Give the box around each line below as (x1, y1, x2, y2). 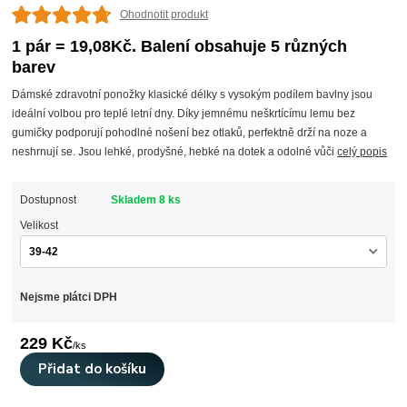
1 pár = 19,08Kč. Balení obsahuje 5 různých (12, 36, 348, 55)
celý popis (337, 145, 388, 159)
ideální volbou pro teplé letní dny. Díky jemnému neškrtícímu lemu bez (12, 107, 356, 121)
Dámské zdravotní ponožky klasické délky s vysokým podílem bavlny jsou (12, 88, 373, 102)
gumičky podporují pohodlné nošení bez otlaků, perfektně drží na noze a (12, 126, 368, 140)
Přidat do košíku (38, 359, 146, 378)
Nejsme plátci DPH (19, 290, 117, 303)
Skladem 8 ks (110, 194, 181, 207)
